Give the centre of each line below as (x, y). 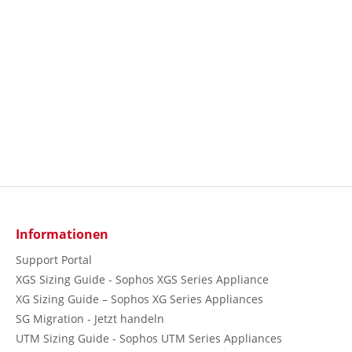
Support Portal (54, 260)
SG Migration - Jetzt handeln (90, 319)
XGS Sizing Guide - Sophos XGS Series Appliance (142, 280)
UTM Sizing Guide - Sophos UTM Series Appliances (149, 339)
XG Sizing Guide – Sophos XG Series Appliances (139, 299)
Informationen (62, 235)
